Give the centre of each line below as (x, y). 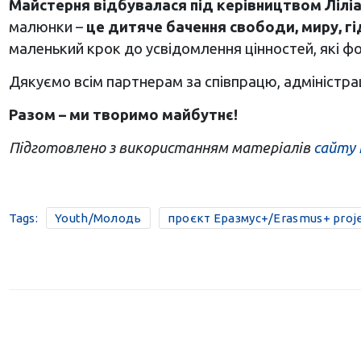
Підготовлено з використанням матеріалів (161, 148)
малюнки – (47, 27)
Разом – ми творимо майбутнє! (123, 115)
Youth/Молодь (98, 218)
